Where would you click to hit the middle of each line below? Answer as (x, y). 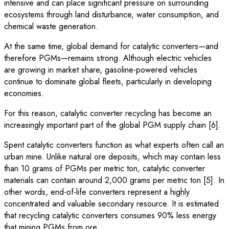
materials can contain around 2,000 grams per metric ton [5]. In (114, 180)
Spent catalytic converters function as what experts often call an (114, 145)
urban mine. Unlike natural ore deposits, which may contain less (112, 156)
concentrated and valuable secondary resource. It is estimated (111, 203)
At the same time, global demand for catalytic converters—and (111, 46)
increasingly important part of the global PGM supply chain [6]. (112, 125)
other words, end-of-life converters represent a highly (97, 192)
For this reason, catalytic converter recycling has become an (108, 113)
